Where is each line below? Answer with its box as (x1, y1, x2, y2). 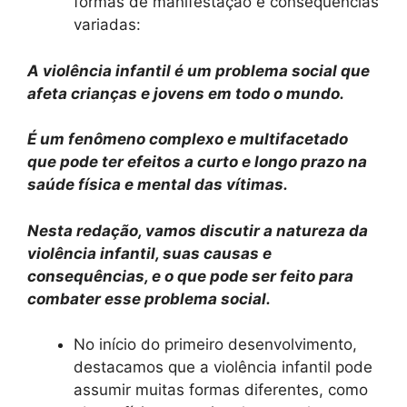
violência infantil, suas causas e (27, 243, 272, 263)
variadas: (74, 15, 141, 34)
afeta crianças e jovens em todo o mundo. (27, 84, 344, 103)
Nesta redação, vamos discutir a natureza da (27, 221, 368, 240)
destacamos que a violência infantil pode (74, 358, 372, 376)
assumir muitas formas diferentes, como (74, 381, 368, 399)
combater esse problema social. (27, 289, 271, 308)
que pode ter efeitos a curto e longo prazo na (27, 153, 367, 171)
